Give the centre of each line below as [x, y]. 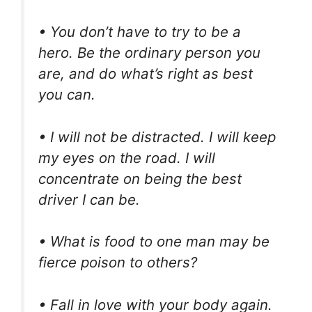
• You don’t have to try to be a [140, 31]
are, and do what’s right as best [146, 73]
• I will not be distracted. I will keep [157, 136]
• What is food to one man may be [154, 242]
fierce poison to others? [118, 263]
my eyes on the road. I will [127, 157]
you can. [67, 94]
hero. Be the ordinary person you [149, 52]
